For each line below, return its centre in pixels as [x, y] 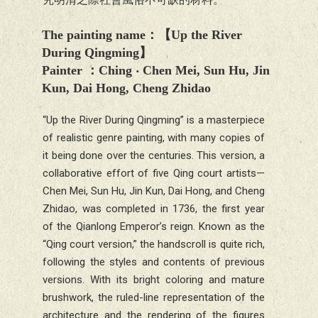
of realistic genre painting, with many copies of [154, 138]
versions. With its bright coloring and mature [154, 280]
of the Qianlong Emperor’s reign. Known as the [154, 227]
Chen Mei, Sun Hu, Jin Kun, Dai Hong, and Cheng [154, 191]
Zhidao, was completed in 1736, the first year [154, 209]
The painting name [94, 35]
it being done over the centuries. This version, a [154, 156]
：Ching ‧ [114, 71]
